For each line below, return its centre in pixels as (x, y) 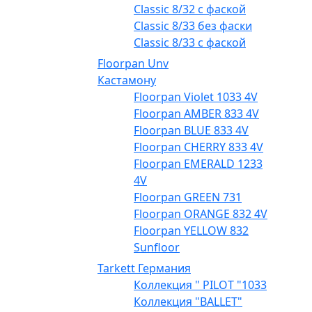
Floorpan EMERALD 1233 (198, 164)
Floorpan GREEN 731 (188, 197)
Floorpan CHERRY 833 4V (198, 147)
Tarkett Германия (144, 268)
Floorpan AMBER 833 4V (196, 114)
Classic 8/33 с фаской (190, 43)
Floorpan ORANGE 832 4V (201, 214)
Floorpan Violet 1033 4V (196, 97)
